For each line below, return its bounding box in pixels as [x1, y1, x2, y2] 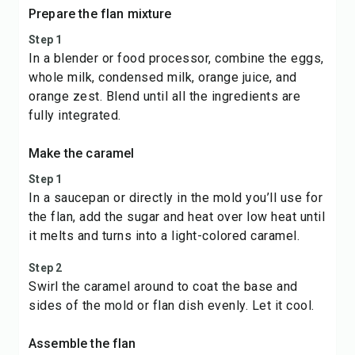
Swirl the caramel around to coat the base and [29, 279, 298, 294]
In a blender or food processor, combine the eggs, [29, 51, 324, 66]
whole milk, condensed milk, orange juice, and [29, 70, 297, 85]
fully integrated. [29, 108, 121, 123]
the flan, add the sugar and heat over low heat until [29, 209, 325, 224]
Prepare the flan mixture [29, 6, 172, 21]
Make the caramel [29, 146, 135, 161]
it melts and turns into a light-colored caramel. [29, 228, 300, 243]
